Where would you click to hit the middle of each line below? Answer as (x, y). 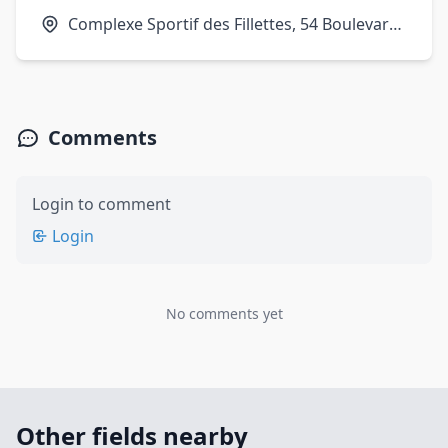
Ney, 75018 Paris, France (159, 48)
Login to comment (101, 204)
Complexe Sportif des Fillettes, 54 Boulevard (233, 24)
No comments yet (224, 313)
